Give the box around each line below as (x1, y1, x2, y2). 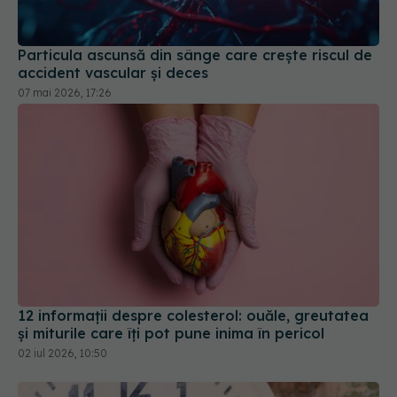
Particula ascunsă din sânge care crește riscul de (18, 45, 372, 64)
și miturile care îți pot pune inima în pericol (18, 324, 324, 343)
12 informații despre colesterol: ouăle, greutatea (18, 307, 369, 325)
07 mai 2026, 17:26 (18, 85, 112, 99)
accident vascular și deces (18, 63, 208, 82)
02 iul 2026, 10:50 (18, 346, 107, 361)
